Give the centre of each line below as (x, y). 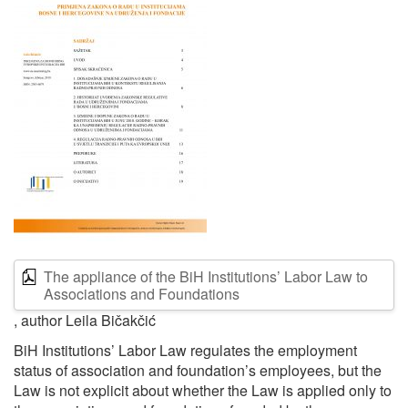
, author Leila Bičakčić (85, 320)
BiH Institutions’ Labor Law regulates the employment (185, 350)
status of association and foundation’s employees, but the (198, 370)
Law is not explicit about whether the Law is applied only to (203, 390)
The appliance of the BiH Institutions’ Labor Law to (206, 276)
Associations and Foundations (142, 294)
